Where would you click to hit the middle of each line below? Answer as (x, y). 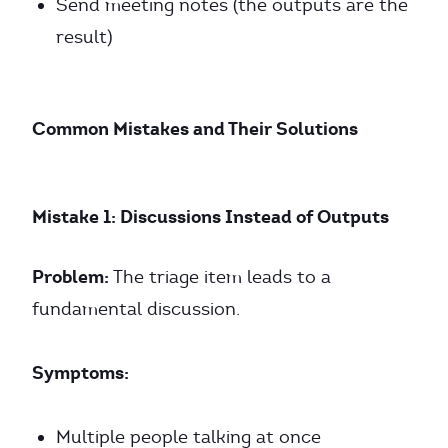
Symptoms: (80, 372)
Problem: (70, 276)
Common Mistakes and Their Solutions (195, 128)
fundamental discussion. (136, 309)
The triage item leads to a (220, 277)
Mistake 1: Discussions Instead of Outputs (210, 216)
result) (84, 37)
